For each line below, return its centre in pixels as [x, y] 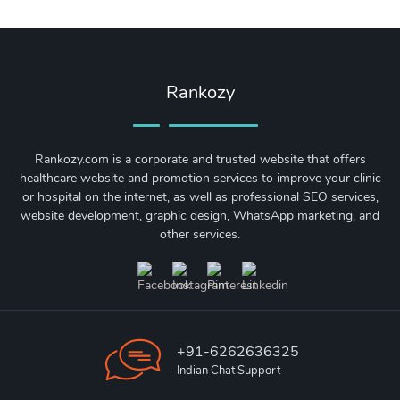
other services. [200, 234]
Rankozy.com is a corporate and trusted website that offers [200, 159]
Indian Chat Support [228, 370]
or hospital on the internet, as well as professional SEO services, [200, 197]
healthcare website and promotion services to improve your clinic [200, 178]
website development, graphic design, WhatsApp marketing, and [200, 216]
